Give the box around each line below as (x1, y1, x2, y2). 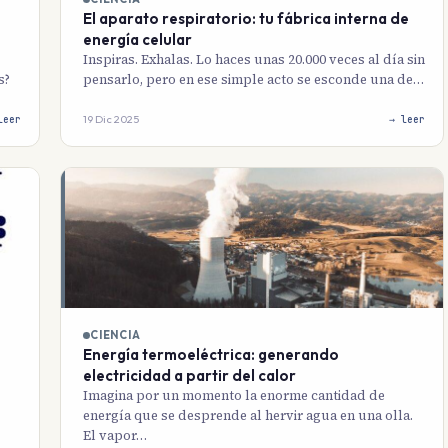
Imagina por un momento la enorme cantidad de (83, 387, 385, 405)
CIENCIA (90, 328, 141, 343)
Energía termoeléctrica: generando (83, 345, 339, 365)
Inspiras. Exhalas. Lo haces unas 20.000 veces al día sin (83, 51, 425, 69)
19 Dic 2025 (83, 112, 139, 127)
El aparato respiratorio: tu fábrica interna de (83, 9, 409, 29)
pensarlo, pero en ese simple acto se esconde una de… (83, 71, 424, 89)
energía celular (83, 30, 192, 50)
